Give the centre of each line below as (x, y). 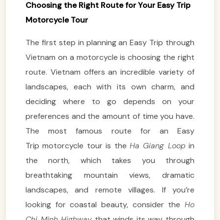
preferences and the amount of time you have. (110, 116)
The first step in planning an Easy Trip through (110, 42)
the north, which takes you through (110, 160)
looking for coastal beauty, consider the (105, 204)
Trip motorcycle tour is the (78, 145)
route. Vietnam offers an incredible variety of (110, 72)
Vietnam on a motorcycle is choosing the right (110, 57)
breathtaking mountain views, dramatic (110, 175)
